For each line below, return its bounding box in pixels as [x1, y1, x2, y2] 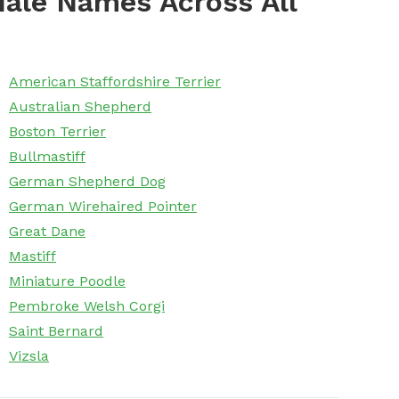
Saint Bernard [9, 322, 103, 340]
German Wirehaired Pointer [9, 198, 197, 216]
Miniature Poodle [9, 273, 126, 290]
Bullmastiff [9, 148, 85, 166]
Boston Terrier [9, 123, 106, 141]
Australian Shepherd [9, 98, 151, 116]
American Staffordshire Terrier [9, 73, 221, 91]
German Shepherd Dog [9, 173, 166, 191]
